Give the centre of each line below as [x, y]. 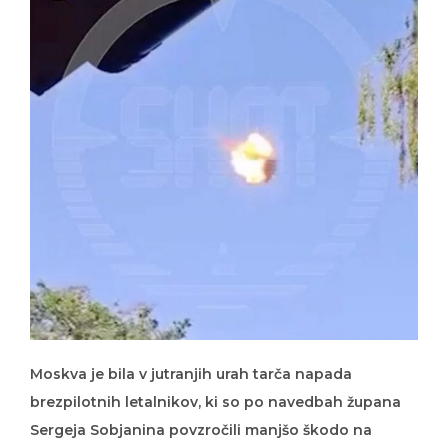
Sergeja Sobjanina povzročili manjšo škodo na [201, 429]
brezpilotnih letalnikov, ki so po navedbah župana [215, 401]
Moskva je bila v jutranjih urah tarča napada [191, 373]
